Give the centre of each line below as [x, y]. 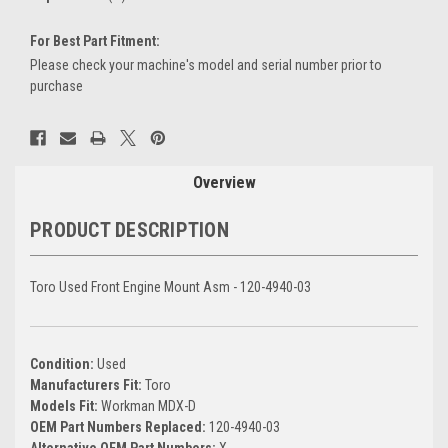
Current [53, 127]
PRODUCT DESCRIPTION [129, 229]
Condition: [63, 363]
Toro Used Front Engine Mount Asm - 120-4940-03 [170, 286]
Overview [224, 182]
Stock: [49, 148]
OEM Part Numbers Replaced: [119, 426]
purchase [56, 85]
